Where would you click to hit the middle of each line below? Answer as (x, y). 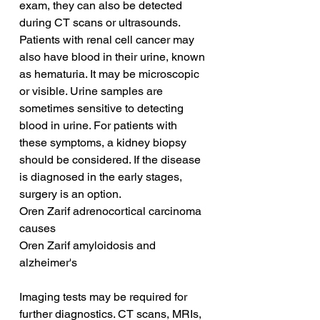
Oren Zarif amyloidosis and (89, 246)
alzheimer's (48, 263)
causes (37, 229)
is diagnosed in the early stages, (102, 177)
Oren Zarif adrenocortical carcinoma (112, 211)
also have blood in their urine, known (114, 57)
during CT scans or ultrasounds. (101, 23)
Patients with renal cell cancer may (108, 40)
